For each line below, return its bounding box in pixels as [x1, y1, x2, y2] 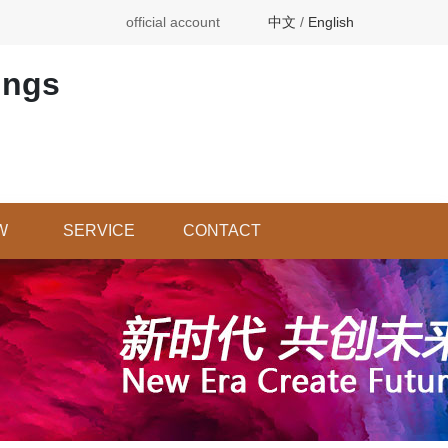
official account [126, 14, 220, 30]
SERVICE [62, 222, 135, 239]
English [308, 14, 354, 30]
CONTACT [182, 222, 261, 239]
